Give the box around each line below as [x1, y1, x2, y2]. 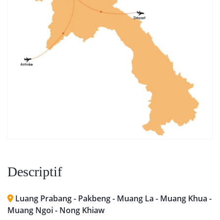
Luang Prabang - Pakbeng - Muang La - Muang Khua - [13, 192, 212, 204]
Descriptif [7, 164, 62, 179]
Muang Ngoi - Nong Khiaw [7, 204, 105, 216]
